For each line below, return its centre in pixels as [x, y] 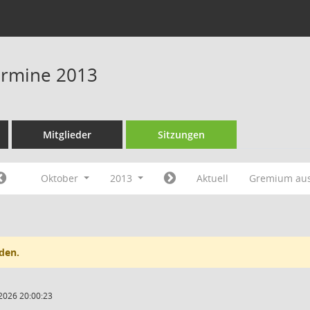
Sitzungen [181, 135]
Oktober [61, 178]
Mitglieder [67, 135]
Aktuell [212, 178]
